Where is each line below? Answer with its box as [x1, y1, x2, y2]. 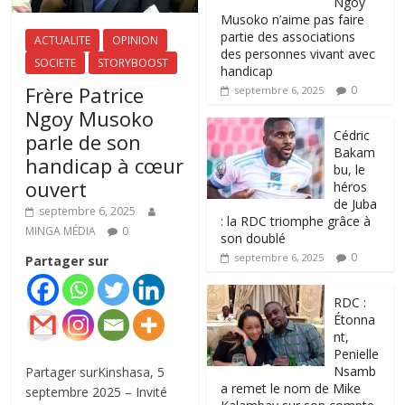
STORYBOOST [98, 55, 169, 71]
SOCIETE [34, 55, 77, 71]
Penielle [334, 344, 380, 363]
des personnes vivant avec [221, 44, 376, 62]
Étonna [334, 310, 376, 328]
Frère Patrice [25, 81, 145, 109]
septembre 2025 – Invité [25, 383, 168, 401]
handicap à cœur [25, 152, 184, 180]
